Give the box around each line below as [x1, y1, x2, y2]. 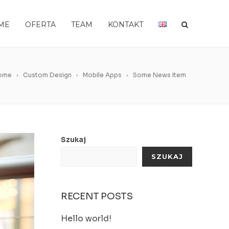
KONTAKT [108, 20, 143, 29]
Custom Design [23, 71, 72, 79]
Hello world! [61, 213, 111, 224]
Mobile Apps [83, 71, 122, 79]
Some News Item [133, 71, 186, 79]
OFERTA [25, 20, 56, 29]
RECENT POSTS [61, 191, 133, 202]
